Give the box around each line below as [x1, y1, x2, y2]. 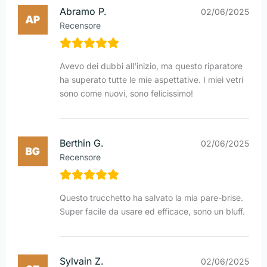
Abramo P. [60, 5, 107, 18]
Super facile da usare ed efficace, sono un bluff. [60, 206, 245, 217]
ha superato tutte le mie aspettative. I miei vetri [60, 74, 243, 85]
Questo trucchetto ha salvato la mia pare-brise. [60, 193, 243, 203]
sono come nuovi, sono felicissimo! [60, 88, 193, 99]
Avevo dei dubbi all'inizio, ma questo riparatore [60, 61, 243, 72]
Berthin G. [60, 137, 104, 150]
